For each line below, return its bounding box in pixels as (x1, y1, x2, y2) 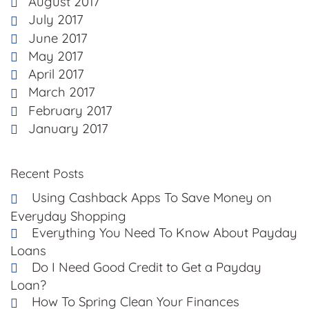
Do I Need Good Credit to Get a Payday (32, 259, 261, 275)
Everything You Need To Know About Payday (32, 223, 297, 241)
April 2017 (28, 66, 84, 83)
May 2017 (28, 47, 83, 64)
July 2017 (28, 11, 83, 28)
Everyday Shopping (10, 207, 126, 224)
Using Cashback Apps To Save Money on (32, 189, 272, 206)
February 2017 (28, 101, 112, 119)
